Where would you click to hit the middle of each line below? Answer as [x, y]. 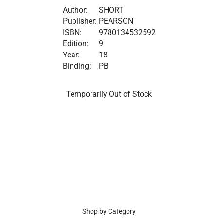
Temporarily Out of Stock [109, 94]
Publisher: [80, 21]
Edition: [75, 43]
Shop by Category [109, 211]
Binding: [77, 66]
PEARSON [116, 21]
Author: [75, 10]
